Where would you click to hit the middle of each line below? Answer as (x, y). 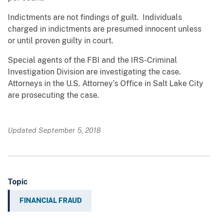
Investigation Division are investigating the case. (95, 72)
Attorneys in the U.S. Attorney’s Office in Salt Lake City (106, 84)
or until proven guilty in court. (62, 41)
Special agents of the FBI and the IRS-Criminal (92, 60)
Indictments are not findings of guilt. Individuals (95, 18)
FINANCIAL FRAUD (51, 201)
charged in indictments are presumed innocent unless (105, 29)
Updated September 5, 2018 (54, 130)
